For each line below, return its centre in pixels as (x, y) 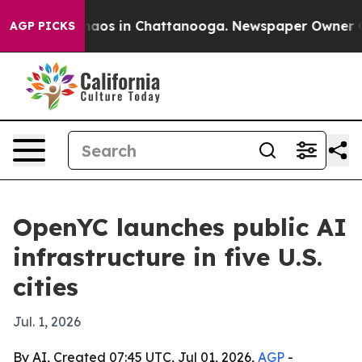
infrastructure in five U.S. (168, 257)
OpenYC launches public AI (180, 227)
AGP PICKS (42, 26)
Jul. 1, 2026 (47, 322)
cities (46, 287)
